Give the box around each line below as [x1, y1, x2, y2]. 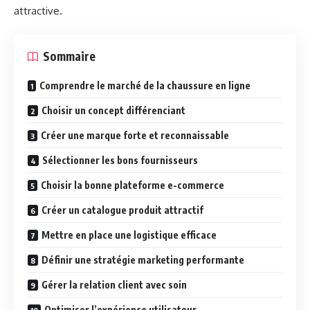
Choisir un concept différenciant [42, 104, 185, 117]
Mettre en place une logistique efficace [42, 229, 217, 241]
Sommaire [43, 48, 95, 64]
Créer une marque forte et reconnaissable [41, 129, 229, 142]
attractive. [14, 3, 62, 17]
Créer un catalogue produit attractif [42, 204, 203, 217]
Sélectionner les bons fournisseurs [42, 154, 198, 167]
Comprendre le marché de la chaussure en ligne [39, 80, 250, 92]
